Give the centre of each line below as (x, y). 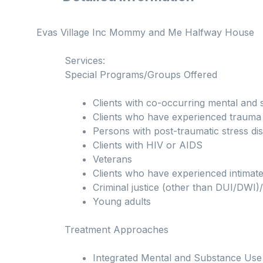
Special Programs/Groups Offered (141, 75)
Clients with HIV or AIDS (148, 145)
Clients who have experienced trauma (177, 117)
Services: (85, 61)
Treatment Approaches (117, 230)
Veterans (112, 159)
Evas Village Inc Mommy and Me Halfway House (145, 33)
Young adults (122, 202)
